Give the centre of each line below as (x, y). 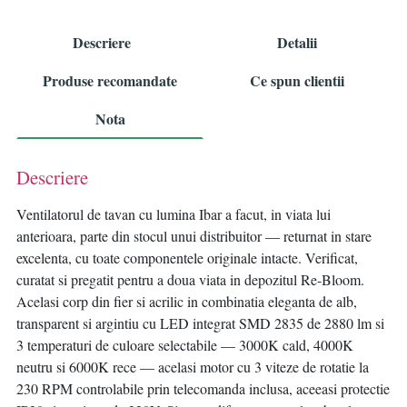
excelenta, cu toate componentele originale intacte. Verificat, (187, 258)
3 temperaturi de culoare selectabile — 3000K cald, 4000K (185, 345)
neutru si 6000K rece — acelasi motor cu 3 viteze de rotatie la (193, 367)
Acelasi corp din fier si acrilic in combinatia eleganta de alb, (187, 302)
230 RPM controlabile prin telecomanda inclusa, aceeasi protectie (203, 389)
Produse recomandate (110, 81)
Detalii (297, 43)
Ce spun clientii (297, 81)
